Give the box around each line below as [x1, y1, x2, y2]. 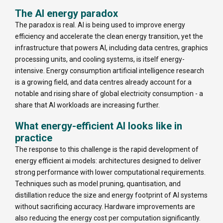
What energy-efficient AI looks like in [15, 120, 182, 132]
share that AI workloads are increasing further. [15, 101, 160, 110]
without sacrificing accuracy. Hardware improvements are [15, 203, 195, 211]
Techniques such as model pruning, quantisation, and [15, 180, 181, 188]
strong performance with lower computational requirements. [15, 168, 206, 177]
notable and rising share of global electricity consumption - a [15, 90, 203, 98]
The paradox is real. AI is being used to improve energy [15, 21, 185, 29]
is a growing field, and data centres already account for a [15, 78, 192, 87]
